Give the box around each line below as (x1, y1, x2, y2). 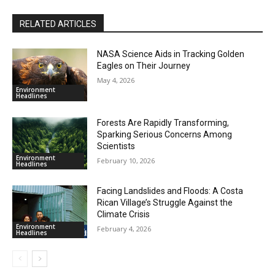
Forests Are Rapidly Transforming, (97, 117, 230, 128)
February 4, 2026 (97, 224, 152, 234)
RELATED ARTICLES (20, 19, 96, 29)
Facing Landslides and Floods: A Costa (97, 186, 244, 196)
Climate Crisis (97, 209, 150, 220)
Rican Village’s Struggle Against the (97, 198, 233, 208)
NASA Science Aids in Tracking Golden (97, 49, 245, 59)
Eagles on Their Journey (97, 61, 191, 71)
